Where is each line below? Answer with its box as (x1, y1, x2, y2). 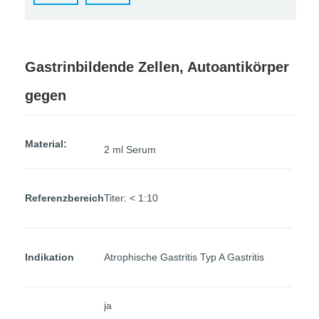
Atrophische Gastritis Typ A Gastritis (104, 251, 264, 263)
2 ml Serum (104, 144, 156, 155)
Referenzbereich (25, 192, 104, 204)
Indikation (25, 251, 74, 263)
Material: (25, 138, 67, 150)
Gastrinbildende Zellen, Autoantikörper (25, 59, 289, 75)
